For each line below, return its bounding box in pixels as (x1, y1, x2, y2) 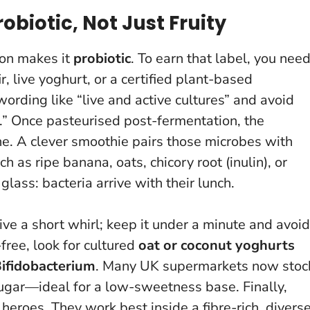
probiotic (73, 48, 131, 68)
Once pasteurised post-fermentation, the (11, 111, 264, 130)
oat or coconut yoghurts (138, 235, 295, 255)
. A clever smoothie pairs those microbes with (10, 131, 293, 151)
